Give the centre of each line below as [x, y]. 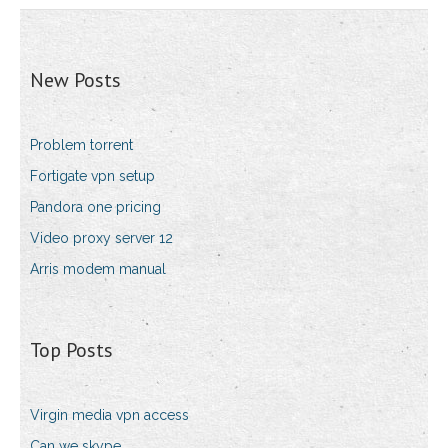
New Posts [75, 80]
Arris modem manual [98, 269]
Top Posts [71, 350]
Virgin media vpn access [109, 415]
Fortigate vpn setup [92, 176]
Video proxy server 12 [101, 238]
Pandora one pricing [95, 207]
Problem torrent [81, 145]
